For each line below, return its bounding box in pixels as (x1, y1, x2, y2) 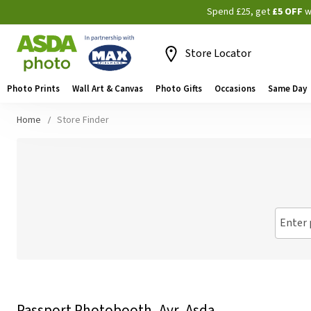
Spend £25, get (207, 5, 272, 19)
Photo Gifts (155, 83, 202, 94)
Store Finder (57, 113, 109, 127)
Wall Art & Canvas (72, 83, 143, 94)
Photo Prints (7, 83, 60, 94)
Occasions (215, 83, 255, 94)
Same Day (268, 83, 307, 94)
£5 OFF (272, 5, 303, 19)
